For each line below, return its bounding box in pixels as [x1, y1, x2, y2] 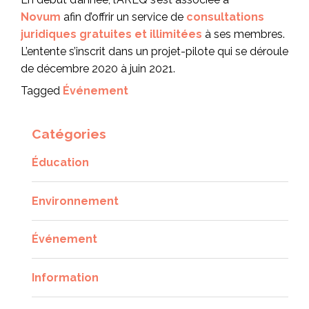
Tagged [21, 84, 63, 98]
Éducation [32, 156, 89, 170]
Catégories [32, 126, 106, 142]
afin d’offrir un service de [61, 10, 186, 23]
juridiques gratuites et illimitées [21, 27, 202, 41]
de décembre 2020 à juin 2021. [21, 61, 175, 75]
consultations [186, 10, 264, 23]
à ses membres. [202, 27, 285, 41]
